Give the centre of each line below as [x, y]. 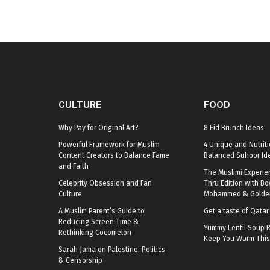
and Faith [74, 166]
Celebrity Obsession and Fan [105, 183]
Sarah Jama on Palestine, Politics [112, 249]
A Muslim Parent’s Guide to [102, 211]
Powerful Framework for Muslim [109, 144]
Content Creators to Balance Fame [114, 155]
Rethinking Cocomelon [95, 232]
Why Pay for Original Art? [99, 127]
